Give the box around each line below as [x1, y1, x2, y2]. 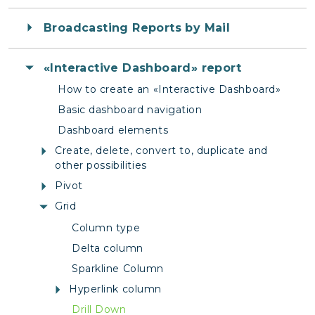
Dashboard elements [58, 124, 169, 137]
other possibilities [55, 159, 147, 172]
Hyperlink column [69, 283, 162, 296]
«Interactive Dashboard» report [44, 61, 241, 75]
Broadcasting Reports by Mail [44, 21, 231, 35]
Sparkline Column [72, 262, 164, 276]
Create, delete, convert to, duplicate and [55, 144, 268, 157]
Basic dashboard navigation [58, 103, 202, 117]
